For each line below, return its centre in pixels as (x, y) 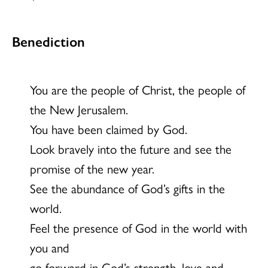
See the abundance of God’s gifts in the (127, 188)
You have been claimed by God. (109, 128)
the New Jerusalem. (79, 109)
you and (50, 247)
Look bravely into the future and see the (131, 148)
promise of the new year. (92, 168)
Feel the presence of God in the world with (138, 227)
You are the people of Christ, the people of (138, 89)
